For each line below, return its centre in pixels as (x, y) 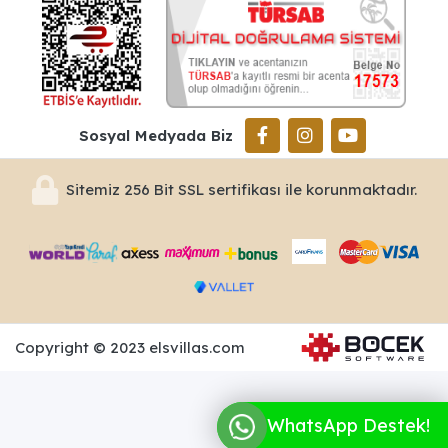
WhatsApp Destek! (348, 425)
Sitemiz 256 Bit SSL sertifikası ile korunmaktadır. (241, 190)
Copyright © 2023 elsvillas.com (130, 347)
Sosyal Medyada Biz (155, 135)
